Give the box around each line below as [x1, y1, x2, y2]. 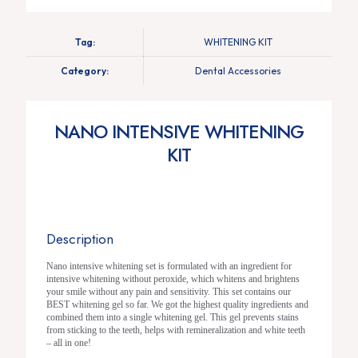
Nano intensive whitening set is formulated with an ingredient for [46, 261, 292, 272]
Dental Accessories [194, 65, 281, 77]
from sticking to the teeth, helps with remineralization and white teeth [46, 324, 305, 336]
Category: [61, 65, 109, 77]
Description [46, 229, 113, 249]
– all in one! [46, 337, 91, 348]
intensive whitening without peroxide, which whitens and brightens [46, 273, 300, 284]
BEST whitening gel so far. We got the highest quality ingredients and [46, 299, 308, 310]
